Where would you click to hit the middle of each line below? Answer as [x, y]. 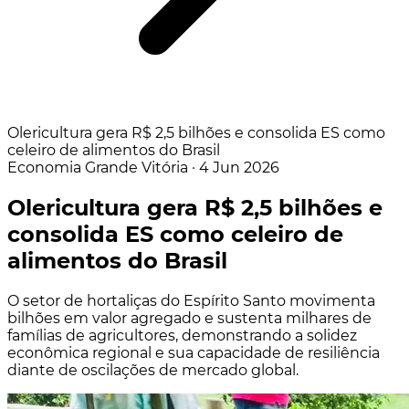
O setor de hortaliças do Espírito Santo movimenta [191, 300]
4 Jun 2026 [239, 168]
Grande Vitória [136, 168]
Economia [44, 168]
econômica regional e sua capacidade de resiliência [194, 352]
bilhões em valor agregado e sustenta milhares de [189, 318]
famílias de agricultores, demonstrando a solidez [182, 335]
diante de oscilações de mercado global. [153, 370]
